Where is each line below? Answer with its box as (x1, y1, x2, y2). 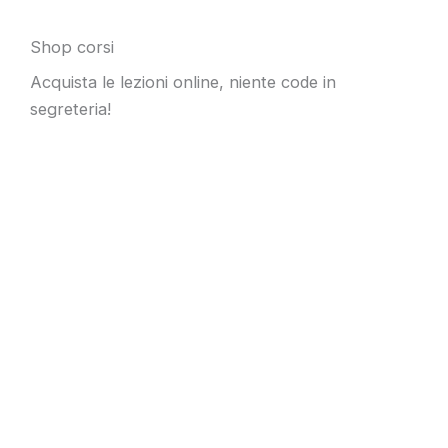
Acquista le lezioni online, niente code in (30, 71, 336, 92)
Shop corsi (30, 36, 114, 57)
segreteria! (30, 98, 111, 119)
